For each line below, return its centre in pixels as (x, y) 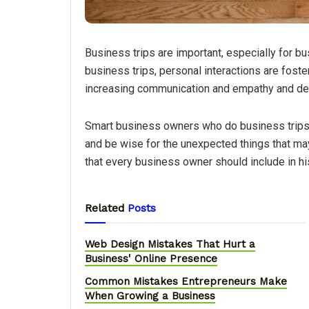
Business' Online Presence (151, 259)
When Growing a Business (150, 296)
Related (105, 208)
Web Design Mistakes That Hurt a (170, 245)
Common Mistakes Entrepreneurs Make (186, 282)
